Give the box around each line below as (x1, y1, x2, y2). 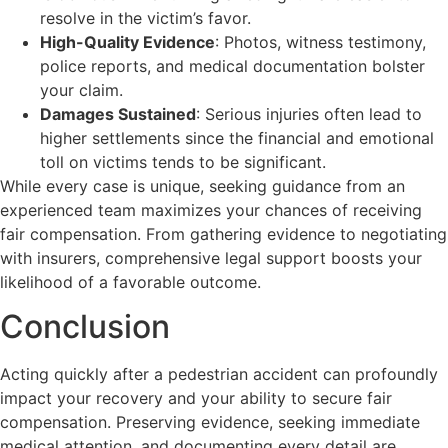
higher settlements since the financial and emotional (40, 127, 434, 148)
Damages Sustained (40, 103, 196, 124)
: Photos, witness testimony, (215, 31, 426, 52)
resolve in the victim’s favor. (40, 7, 251, 28)
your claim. (40, 79, 123, 100)
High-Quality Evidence (40, 31, 215, 52)
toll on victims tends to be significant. (40, 151, 326, 172)
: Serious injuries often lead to (196, 103, 422, 124)
